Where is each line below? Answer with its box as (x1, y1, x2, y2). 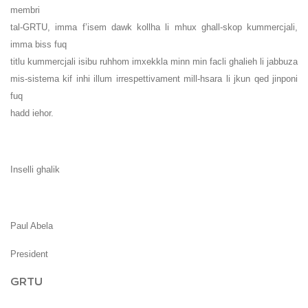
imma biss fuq (10, 39, 67, 50)
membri (10, 5, 40, 16)
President (10, 249, 48, 260)
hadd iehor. (10, 108, 54, 119)
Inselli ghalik (10, 164, 60, 175)
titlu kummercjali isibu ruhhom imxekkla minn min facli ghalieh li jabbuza (10, 56, 298, 67)
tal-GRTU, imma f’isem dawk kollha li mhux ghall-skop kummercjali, (10, 22, 298, 33)
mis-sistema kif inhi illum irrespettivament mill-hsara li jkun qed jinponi (10, 74, 298, 85)
